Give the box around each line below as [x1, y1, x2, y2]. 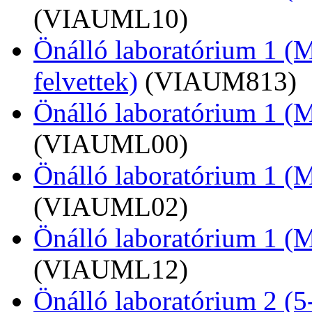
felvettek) [33, 66, 138, 97]
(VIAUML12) [33, 254, 188, 285]
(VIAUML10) [33, 3, 188, 34]
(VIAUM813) [145, 66, 297, 97]
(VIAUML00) [33, 129, 188, 159]
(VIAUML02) [33, 192, 188, 222]
